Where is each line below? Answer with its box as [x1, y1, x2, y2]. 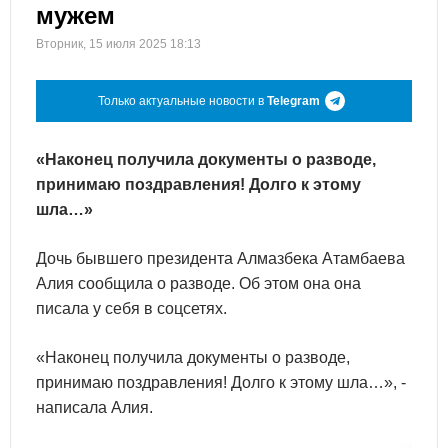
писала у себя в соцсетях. [36, 300, 227, 317]
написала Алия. [36, 399, 153, 416]
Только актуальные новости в [98, 94, 267, 108]
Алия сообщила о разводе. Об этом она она [36, 275, 361, 292]
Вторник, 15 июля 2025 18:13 [36, 37, 201, 51]
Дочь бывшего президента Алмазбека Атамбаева [36, 250, 405, 267]
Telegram [267, 94, 320, 108]
